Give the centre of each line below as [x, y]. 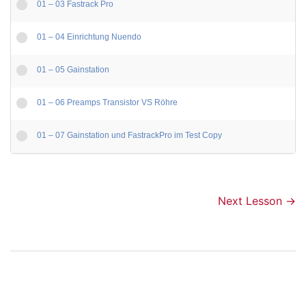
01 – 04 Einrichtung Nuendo [89, 37]
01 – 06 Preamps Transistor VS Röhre [108, 103]
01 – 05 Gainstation [73, 70]
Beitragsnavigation [85, 260]
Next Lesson [252, 201]
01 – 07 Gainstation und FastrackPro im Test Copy [130, 136]
